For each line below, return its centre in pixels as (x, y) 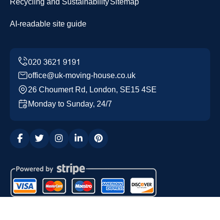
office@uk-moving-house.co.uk (82, 76)
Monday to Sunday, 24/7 (70, 104)
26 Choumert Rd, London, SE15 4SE (92, 90)
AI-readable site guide (48, 24)
